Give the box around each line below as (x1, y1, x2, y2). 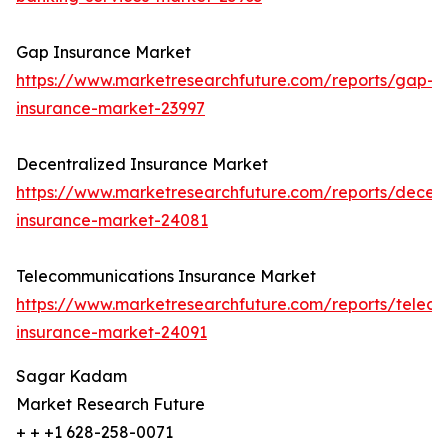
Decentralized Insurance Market (16, 154, 268, 175)
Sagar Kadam (16, 366, 127, 387)
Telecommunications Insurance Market (16, 266, 316, 287)
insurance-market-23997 (16, 98, 205, 119)
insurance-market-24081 (16, 210, 208, 231)
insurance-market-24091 (16, 322, 207, 343)
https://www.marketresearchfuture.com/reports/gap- (16, 70, 434, 91)
